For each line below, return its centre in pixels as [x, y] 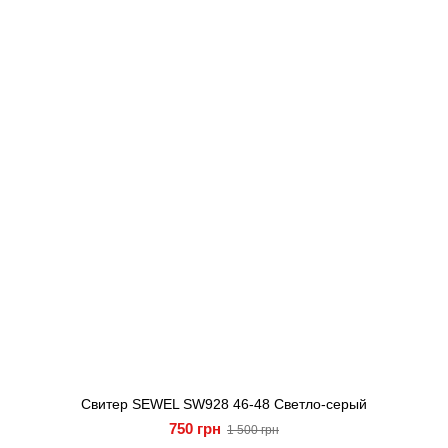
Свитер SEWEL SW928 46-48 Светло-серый [224, 404]
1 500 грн [253, 430]
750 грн [195, 428]
